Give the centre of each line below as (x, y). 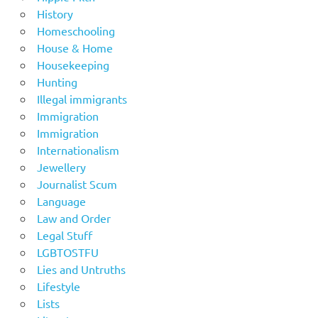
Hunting (57, 82)
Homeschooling (76, 31)
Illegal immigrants (82, 99)
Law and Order (73, 218)
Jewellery (61, 167)
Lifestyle (58, 286)
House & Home (75, 48)
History (55, 14)
